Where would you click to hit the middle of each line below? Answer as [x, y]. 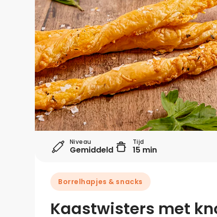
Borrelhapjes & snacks [101, 182]
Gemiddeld [92, 150]
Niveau [81, 142]
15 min [145, 150]
